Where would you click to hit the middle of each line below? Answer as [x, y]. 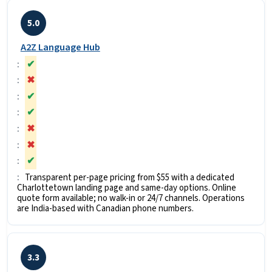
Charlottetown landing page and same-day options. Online [127, 188]
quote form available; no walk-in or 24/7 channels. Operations [131, 198]
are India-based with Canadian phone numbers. [106, 208]
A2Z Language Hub [60, 48]
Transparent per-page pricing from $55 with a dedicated [129, 177]
